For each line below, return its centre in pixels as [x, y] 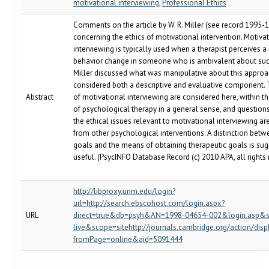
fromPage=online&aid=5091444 [128, 239]
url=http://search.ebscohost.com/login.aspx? [149, 203]
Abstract [40, 97]
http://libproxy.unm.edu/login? [124, 191]
